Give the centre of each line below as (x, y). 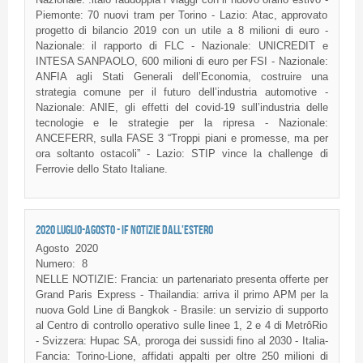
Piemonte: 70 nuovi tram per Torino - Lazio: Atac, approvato (181, 15)
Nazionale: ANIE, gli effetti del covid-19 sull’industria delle (181, 107)
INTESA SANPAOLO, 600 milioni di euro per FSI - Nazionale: (181, 61)
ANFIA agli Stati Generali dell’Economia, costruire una (181, 76)
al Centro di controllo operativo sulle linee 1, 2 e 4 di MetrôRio (181, 326)
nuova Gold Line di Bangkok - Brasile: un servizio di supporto (181, 310)
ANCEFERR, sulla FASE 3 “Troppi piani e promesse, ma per (181, 138)
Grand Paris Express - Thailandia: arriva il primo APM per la (181, 295)
